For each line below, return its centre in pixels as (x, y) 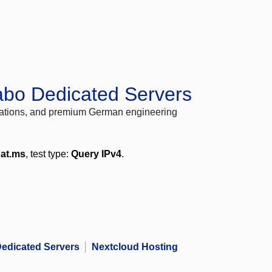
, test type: (48, 154)
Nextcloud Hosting (135, 247)
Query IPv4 (96, 154)
